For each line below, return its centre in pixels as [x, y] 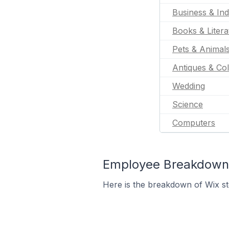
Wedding [189, 86]
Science [188, 104]
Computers [194, 123]
